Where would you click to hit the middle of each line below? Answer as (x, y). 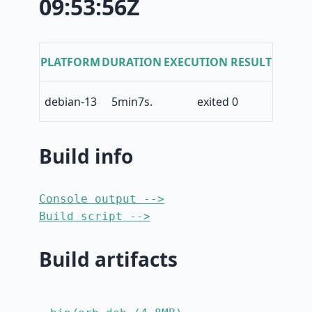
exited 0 (217, 102)
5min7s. (132, 102)
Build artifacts (108, 259)
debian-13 (70, 102)
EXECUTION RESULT (217, 62)
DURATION (132, 62)
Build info (86, 156)
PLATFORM (70, 62)
